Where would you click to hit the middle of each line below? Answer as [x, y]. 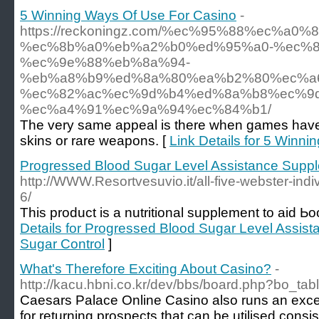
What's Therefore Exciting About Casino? [146, 269]
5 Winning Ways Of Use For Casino [128, 15]
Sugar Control [62, 244]
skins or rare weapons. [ [95, 141]
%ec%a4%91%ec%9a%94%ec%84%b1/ [146, 109]
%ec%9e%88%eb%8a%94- [105, 62]
